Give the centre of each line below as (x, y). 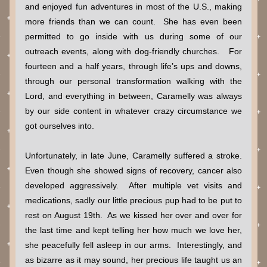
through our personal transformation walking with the (133, 81)
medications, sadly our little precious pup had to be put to (133, 200)
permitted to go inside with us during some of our (133, 36)
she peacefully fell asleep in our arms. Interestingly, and (133, 245)
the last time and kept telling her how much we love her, (133, 230)
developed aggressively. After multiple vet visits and (133, 185)
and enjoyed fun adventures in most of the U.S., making (133, 7)
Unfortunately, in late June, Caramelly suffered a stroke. (133, 156)
